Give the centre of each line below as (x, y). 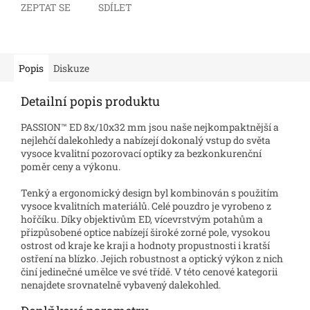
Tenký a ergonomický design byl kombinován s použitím (150, 192)
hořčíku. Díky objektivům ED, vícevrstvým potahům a (142, 219)
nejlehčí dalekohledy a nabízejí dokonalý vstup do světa (146, 140)
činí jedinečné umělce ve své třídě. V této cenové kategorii (149, 271)
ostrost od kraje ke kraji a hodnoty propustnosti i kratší (145, 245)
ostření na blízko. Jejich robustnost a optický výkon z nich (152, 258)
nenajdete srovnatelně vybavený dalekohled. (121, 284)
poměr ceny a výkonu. (71, 166)
